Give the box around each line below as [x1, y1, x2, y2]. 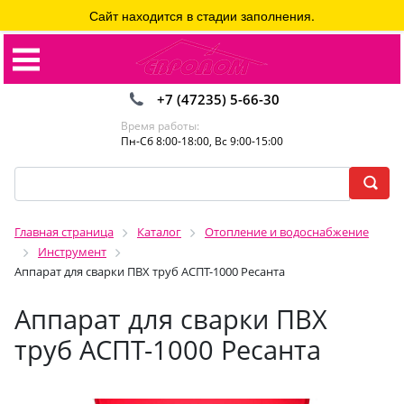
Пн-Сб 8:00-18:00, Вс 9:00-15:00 [121, 133, 283, 149]
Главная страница [14, 224, 114, 240]
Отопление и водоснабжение [205, 224, 369, 240]
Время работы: [121, 118, 199, 133]
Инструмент [38, 243, 106, 260]
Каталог [137, 224, 181, 240]
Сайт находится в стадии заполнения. [89, 6, 315, 24]
